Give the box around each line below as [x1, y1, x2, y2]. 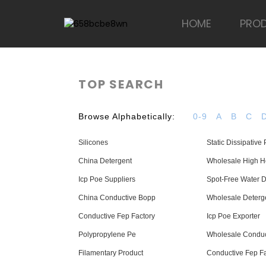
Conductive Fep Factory [78, 212, 155, 220]
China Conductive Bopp [78, 194, 156, 202]
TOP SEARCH [78, 76, 164, 93]
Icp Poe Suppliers [78, 175, 135, 183]
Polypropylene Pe [78, 230, 136, 239]
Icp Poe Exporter [207, 212, 260, 220]
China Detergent [78, 157, 132, 165]
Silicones [78, 138, 108, 147]
